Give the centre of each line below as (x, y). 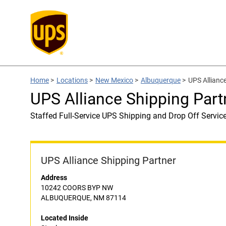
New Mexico (114, 80)
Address (54, 178)
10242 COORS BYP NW (77, 188)
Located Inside (65, 218)
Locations (72, 80)
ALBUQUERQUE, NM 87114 (83, 198)
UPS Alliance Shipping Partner (108, 160)
